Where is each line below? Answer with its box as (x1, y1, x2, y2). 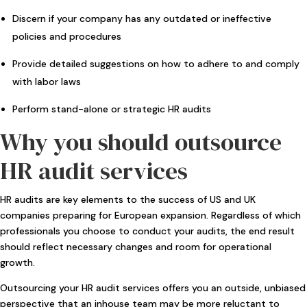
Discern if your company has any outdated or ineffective (12, 12, 271, 25)
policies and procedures (12, 29, 121, 42)
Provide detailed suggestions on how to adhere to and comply (12, 57, 299, 70)
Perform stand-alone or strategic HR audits (12, 102, 211, 115)
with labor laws (12, 75, 81, 88)
